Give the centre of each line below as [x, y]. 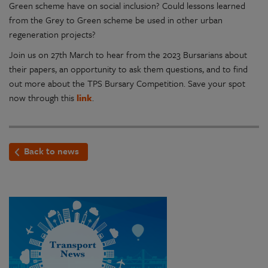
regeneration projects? [54, 34]
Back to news [51, 151]
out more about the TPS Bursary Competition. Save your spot [127, 83]
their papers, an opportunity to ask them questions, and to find [128, 69]
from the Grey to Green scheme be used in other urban [116, 20]
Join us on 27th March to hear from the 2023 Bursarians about [128, 55]
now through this [43, 98]
